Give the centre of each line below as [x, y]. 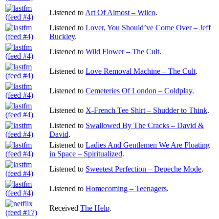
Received [65, 208]
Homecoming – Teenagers [126, 188]
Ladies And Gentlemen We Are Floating [148, 145]
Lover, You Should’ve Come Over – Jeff [148, 27]
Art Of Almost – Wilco [120, 12]
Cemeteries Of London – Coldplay [139, 90]
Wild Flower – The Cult [122, 51]
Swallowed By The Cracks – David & [145, 125]
